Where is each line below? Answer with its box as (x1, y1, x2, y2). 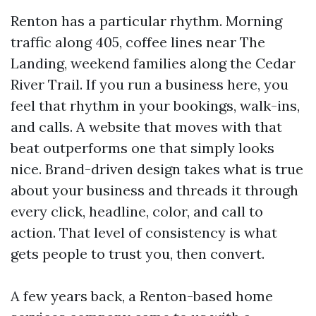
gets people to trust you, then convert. (11, 245, 265, 262)
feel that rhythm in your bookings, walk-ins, (11, 97, 300, 114)
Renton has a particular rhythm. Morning (11, 12, 282, 30)
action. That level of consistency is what (11, 224, 277, 241)
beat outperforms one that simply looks (11, 139, 274, 157)
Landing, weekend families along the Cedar (11, 54, 296, 72)
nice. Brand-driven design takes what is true (11, 160, 303, 178)
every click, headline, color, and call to (11, 202, 263, 220)
